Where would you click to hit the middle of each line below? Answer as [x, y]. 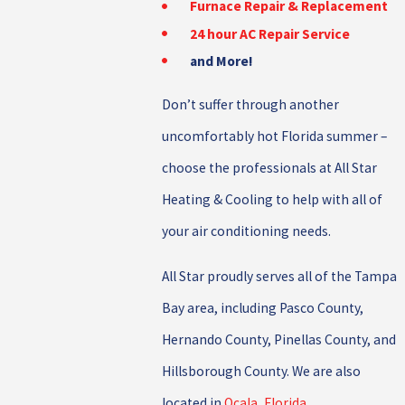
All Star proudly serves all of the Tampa [279, 277]
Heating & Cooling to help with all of [272, 199]
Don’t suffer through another [250, 104]
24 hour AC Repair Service [270, 33]
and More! [221, 61]
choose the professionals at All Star [269, 167]
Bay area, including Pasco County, [262, 308]
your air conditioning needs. [246, 231]
